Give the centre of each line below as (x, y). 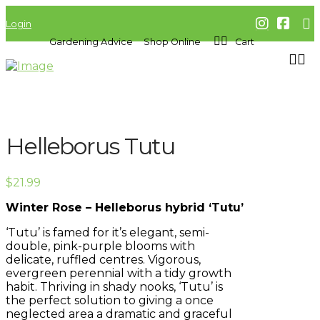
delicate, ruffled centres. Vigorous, (103, 259)
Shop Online (172, 41)
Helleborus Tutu (91, 146)
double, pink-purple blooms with (100, 246)
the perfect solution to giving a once (110, 300)
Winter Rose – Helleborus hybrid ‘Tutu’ (125, 207)
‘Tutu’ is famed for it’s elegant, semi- (107, 232)
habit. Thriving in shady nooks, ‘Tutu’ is (114, 286)
